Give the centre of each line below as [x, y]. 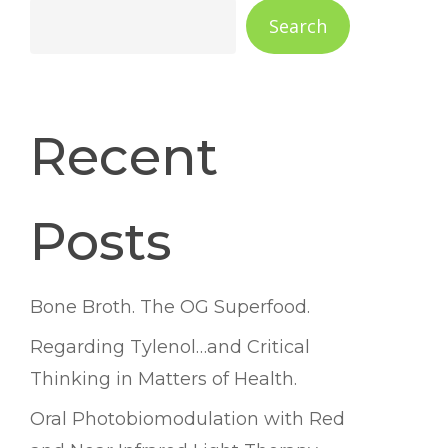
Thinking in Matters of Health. [163, 379]
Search [297, 26]
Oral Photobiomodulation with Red [187, 419]
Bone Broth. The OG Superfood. [169, 307]
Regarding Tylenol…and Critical [169, 347]
